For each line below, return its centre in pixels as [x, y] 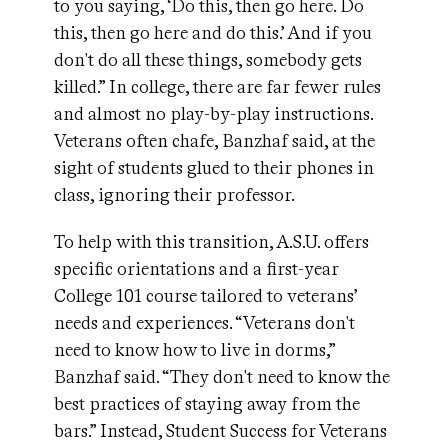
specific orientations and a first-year [196, 269]
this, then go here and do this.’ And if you [213, 33]
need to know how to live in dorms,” [194, 350]
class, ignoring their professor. [176, 195]
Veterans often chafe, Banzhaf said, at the [214, 141]
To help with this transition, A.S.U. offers [211, 242]
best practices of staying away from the [207, 404]
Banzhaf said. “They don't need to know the [222, 377]
